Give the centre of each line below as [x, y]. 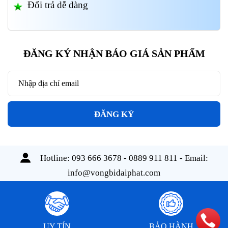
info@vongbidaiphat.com [114, 173]
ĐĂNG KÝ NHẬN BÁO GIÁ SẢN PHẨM [114, 54]
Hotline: [55, 158]
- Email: [193, 158]
